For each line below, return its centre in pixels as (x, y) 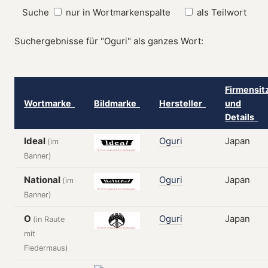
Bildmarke (117, 103)
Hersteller (182, 103)
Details (241, 117)
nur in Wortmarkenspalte (118, 12)
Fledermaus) (46, 248)
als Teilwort (221, 12)
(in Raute (49, 219)
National (43, 180)
